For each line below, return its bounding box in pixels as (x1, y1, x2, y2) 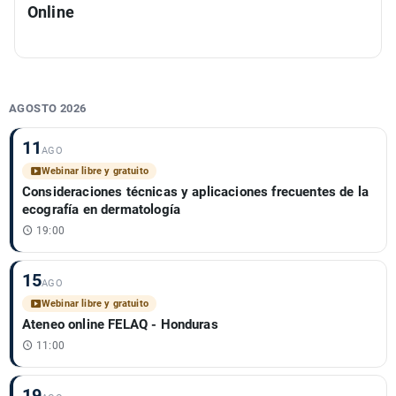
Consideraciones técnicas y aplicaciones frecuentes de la (22, 184, 369, 200)
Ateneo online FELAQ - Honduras (22, 316, 218, 332)
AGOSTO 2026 (9, 102, 87, 115)
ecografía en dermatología (22, 202, 181, 217)
